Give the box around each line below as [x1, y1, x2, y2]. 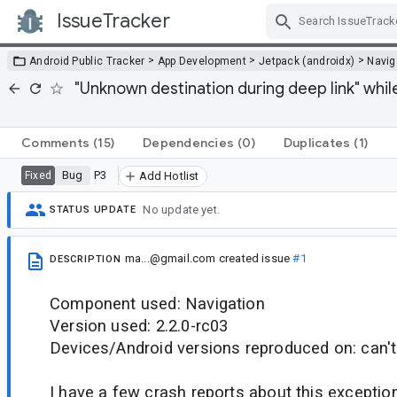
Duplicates [283, 134, 351, 151]
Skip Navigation [217, 28, 315, 45]
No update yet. [143, 203, 221, 217]
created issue [215, 251, 293, 265]
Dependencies [143, 134, 234, 151]
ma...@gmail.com [124, 251, 216, 265]
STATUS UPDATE [50, 204, 136, 216]
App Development [157, 54, 247, 67]
